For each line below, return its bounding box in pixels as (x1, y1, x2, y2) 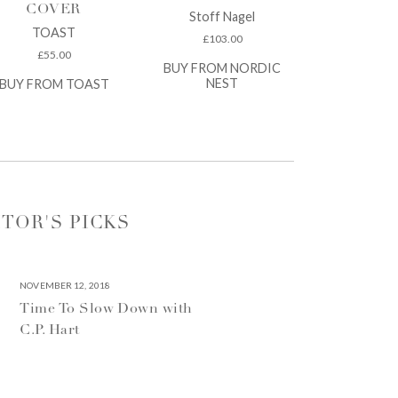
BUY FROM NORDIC (163, 60, 282, 76)
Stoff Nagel (189, 9, 256, 24)
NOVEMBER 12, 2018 (20, 280, 111, 291)
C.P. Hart (20, 323, 80, 338)
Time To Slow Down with (20, 302, 193, 317)
